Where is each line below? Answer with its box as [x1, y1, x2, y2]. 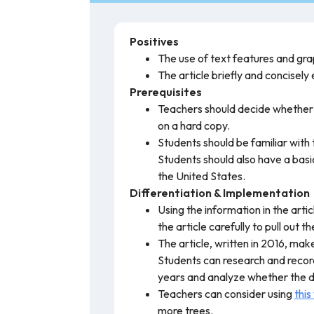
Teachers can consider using [158, 287, 294, 301]
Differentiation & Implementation [130, 186, 310, 200]
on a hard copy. [158, 118, 230, 133]
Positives [130, 34, 179, 49]
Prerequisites [130, 85, 202, 100]
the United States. [158, 169, 245, 184]
